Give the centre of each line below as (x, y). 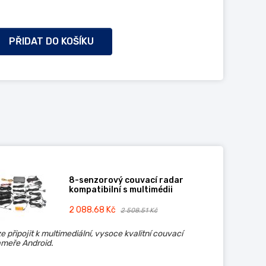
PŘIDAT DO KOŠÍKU (51, 41)
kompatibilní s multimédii (121, 190)
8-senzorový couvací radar (126, 180)
